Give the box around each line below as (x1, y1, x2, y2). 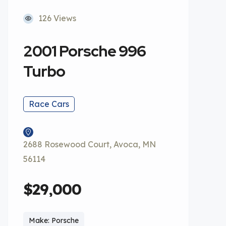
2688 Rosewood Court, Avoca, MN (23, 139, 156, 149)
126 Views (38, 13, 76, 23)
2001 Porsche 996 (23, 41, 146, 61)
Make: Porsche (29, 216, 79, 225)
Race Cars (29, 99, 69, 109)
